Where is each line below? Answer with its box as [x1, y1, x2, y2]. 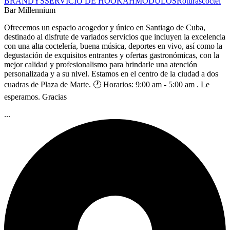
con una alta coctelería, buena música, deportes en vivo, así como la [4, 41, 222, 50]
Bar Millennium [4, 5, 55, 14]
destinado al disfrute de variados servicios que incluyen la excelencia [4, 32, 225, 41]
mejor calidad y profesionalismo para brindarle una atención [4, 60, 197, 69]
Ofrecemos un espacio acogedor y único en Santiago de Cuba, [4, 23, 205, 32]
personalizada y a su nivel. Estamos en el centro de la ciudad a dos [4, 69, 218, 78]
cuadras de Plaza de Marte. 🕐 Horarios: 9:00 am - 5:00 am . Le [4, 80, 209, 89]
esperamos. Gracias [4, 92, 67, 101]
